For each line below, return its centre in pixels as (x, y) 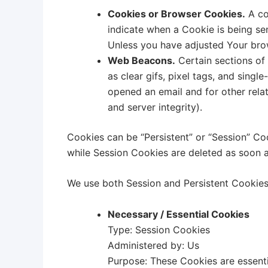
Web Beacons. (141, 60)
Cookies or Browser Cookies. (176, 13)
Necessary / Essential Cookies (179, 214)
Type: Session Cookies (159, 229)
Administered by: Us (153, 245)
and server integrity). (155, 107)
